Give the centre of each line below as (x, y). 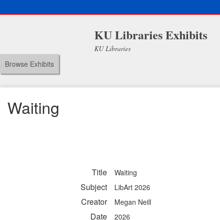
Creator (94, 202)
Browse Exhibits (29, 64)
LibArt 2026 (132, 187)
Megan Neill (133, 202)
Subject (94, 187)
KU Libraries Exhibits (151, 35)
